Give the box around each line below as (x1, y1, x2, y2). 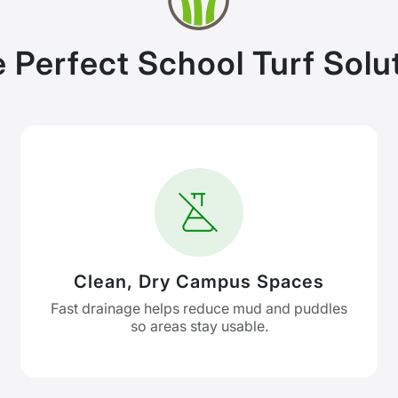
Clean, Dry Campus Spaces (74, 271, 324, 292)
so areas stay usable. (130, 317, 268, 335)
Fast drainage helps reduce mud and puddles (51, 299, 347, 317)
